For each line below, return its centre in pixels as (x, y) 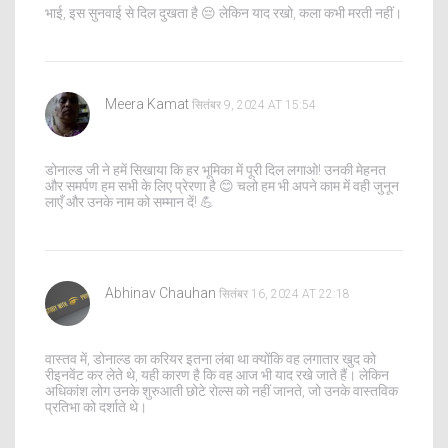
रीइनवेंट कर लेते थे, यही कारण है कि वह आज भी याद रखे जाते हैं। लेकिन (217, 374)
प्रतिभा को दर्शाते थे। (96, 406)
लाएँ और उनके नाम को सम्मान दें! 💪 (129, 201)
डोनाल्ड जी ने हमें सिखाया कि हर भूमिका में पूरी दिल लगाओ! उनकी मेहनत (215, 169)
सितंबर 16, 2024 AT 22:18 (284, 293)
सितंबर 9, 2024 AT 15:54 (254, 104)
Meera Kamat (147, 103)
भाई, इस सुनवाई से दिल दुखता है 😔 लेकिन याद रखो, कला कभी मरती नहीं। (223, 12)
